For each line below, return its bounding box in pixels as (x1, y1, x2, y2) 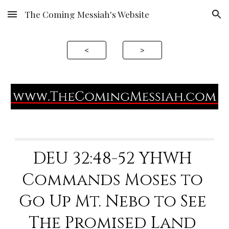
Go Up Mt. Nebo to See (18, 191, 207, 213)
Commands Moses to (22, 169, 203, 191)
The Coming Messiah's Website (25, 8, 149, 20)
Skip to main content (8, 14, 81, 24)
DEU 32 (33, 148, 90, 170)
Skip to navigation (157, 14, 221, 24)
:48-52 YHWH (89, 148, 192, 170)
